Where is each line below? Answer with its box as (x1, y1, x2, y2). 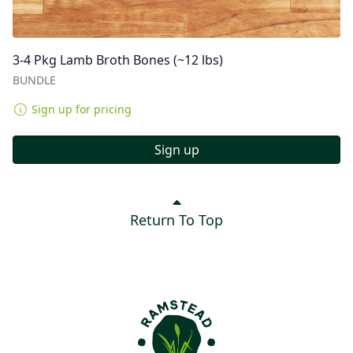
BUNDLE (13, 72, 56, 87)
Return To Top (130, 210, 223, 229)
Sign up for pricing (32, 101, 132, 117)
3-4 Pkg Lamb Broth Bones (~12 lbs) (13, 50, 223, 69)
